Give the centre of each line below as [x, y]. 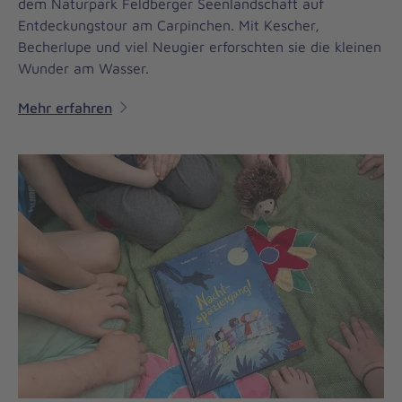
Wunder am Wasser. [83, 69]
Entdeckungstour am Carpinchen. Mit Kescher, [169, 26]
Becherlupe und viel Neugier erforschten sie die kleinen [200, 47]
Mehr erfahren [65, 108]
